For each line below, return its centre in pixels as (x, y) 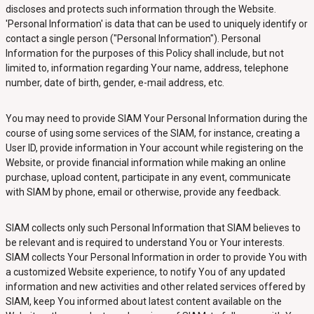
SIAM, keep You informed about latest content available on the (143, 301)
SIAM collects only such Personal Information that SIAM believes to (153, 228)
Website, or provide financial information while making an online (145, 163)
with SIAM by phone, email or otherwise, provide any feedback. (143, 192)
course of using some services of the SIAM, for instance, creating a (152, 133)
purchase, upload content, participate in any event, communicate (148, 177)
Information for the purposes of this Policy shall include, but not (144, 53)
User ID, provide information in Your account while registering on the (154, 148)
